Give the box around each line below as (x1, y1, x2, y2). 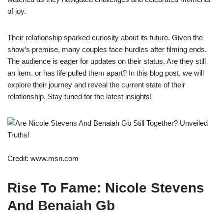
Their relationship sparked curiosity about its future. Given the (7, 33, 203, 42)
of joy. (7, 6, 26, 15)
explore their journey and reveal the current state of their (7, 80, 185, 89)
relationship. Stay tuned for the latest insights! (7, 92, 152, 101)
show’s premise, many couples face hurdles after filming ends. (7, 45, 207, 54)
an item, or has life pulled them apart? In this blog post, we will (7, 68, 204, 77)
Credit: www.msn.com (7, 154, 79, 163)
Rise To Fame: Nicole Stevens (7, 180, 204, 195)
